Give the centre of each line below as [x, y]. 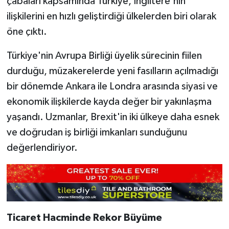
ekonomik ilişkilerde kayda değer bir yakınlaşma [109, 101]
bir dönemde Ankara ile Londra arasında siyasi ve [112, 86]
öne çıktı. [27, 31]
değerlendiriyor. [42, 147]
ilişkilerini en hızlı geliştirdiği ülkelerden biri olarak [111, 16]
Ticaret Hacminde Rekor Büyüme [84, 218]
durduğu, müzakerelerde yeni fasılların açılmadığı [112, 71]
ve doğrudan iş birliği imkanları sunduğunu [97, 132]
